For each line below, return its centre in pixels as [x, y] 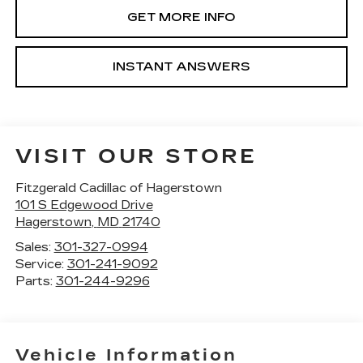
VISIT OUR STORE [136, 156]
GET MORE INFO [181, 17]
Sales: [34, 247]
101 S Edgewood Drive [84, 205]
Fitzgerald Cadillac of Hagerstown [118, 188]
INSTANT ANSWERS [181, 66]
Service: [41, 264]
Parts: [35, 281]
